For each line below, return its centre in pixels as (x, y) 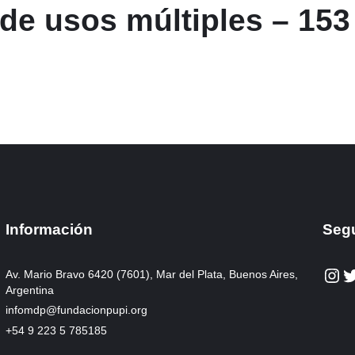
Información (50, 229)
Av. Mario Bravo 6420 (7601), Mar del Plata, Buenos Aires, (152, 274)
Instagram (330, 274)
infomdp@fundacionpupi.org (77, 309)
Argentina (30, 290)
